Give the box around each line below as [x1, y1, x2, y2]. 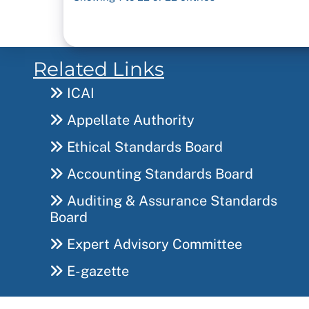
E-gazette [63, 263, 129, 280]
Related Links [33, 57, 164, 81]
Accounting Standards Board [63, 166, 253, 183]
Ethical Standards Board [63, 139, 223, 156]
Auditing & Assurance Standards [63, 192, 277, 210]
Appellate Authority [63, 112, 195, 129]
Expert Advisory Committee [63, 236, 242, 253]
